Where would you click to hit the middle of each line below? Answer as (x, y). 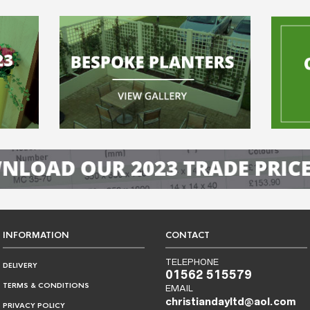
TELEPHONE (192, 262)
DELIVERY (20, 266)
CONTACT (188, 236)
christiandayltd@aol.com (231, 302)
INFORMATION (36, 236)
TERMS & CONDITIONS (46, 286)
